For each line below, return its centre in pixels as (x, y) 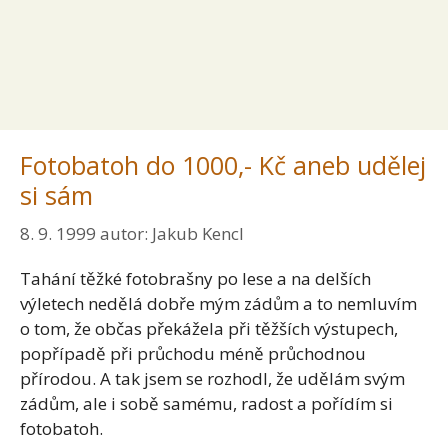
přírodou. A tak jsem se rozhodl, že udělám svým (212, 378)
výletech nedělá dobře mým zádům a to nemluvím (218, 303)
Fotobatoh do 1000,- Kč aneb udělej (223, 165)
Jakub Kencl (198, 233)
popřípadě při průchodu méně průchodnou (193, 353)
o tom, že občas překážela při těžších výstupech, (209, 328)
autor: (126, 233)
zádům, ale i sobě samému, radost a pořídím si (206, 403)
